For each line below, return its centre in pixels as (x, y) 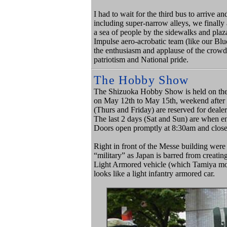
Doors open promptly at (133, 128)
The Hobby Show (141, 80)
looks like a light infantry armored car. (154, 174)
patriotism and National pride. (141, 60)
